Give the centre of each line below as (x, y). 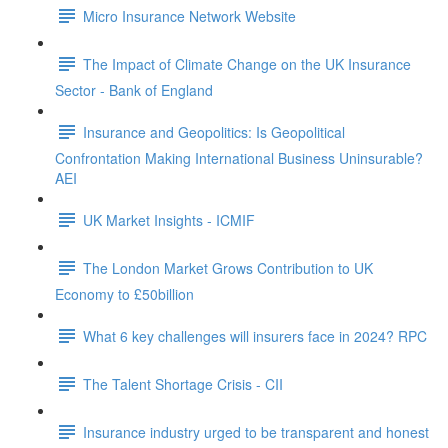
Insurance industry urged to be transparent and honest (256, 431)
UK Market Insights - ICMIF (169, 219)
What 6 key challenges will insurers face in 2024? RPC (255, 335)
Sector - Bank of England (134, 90)
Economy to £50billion (124, 294)
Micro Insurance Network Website (189, 15)
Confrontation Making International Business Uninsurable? (239, 158)
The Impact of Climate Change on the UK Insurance (247, 63)
